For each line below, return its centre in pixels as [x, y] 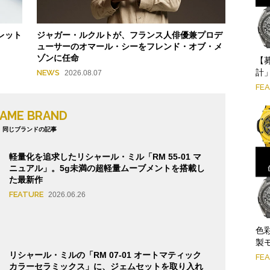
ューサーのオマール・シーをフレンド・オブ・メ [130, 47]
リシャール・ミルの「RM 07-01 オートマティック [105, 255]
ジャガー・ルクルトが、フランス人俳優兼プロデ [130, 35]
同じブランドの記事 [30, 130]
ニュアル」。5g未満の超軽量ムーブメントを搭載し [107, 168]
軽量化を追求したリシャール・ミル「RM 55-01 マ [105, 157]
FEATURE [26, 195]
